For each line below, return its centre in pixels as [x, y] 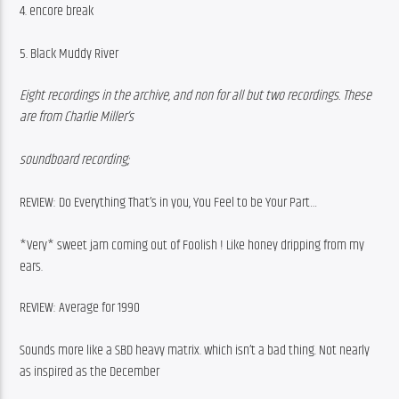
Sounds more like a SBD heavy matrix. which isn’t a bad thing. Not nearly [195, 350]
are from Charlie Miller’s [77, 117]
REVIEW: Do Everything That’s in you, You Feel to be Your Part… [169, 202]
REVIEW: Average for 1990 [80, 307]
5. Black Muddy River [69, 54]
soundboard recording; [75, 159]
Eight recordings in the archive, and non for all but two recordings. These [196, 95]
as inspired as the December [90, 371]
